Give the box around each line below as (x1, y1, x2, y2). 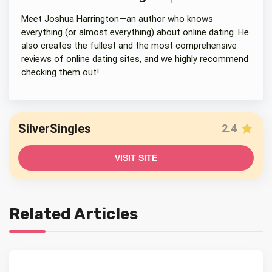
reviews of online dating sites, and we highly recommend (21, 53, 248, 64)
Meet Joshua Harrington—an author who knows (21, 13, 213, 24)
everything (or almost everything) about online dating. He (21, 26, 249, 38)
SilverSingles (18, 121, 91, 136)
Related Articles (9, 204, 138, 223)
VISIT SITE (115, 152, 157, 163)
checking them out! (21, 66, 99, 78)
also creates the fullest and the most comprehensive (21, 39, 237, 51)
